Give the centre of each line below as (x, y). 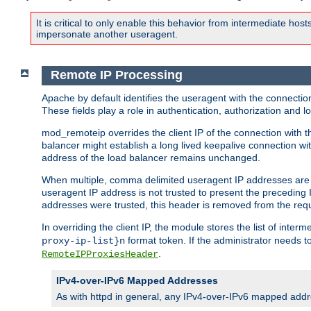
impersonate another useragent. (107, 34)
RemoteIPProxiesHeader (100, 254)
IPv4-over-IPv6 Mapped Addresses (137, 280)
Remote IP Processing (116, 75)
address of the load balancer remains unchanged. (151, 157)
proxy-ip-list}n (83, 241)
